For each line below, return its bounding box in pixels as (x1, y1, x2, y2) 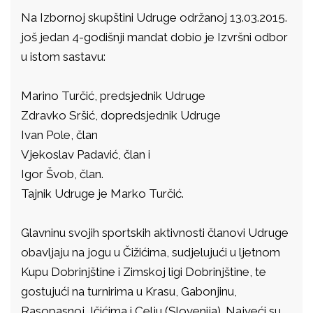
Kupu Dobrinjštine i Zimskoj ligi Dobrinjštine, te (21, 265, 266, 279)
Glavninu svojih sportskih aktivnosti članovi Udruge (21, 226, 289, 240)
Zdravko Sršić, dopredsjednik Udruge (21, 108, 221, 123)
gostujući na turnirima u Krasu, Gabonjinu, (21, 284, 237, 299)
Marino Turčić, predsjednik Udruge (21, 89, 205, 103)
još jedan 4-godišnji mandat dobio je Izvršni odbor (21, 30, 288, 45)
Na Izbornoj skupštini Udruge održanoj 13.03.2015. (21, 10, 287, 25)
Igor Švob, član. (21, 167, 103, 182)
